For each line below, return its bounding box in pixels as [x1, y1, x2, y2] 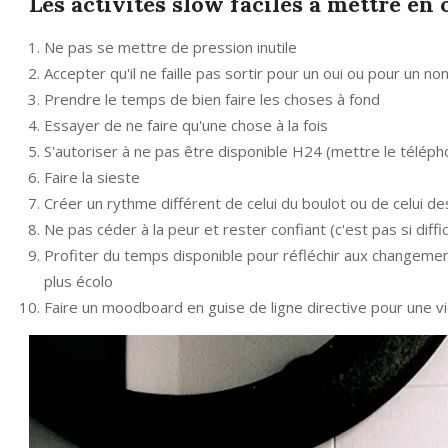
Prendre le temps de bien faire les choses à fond [44, 88, 380, 109]
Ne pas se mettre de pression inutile [44, 36, 297, 57]
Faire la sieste [44, 166, 140, 187]
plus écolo [44, 270, 113, 291]
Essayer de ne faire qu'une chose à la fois [44, 114, 328, 135]
